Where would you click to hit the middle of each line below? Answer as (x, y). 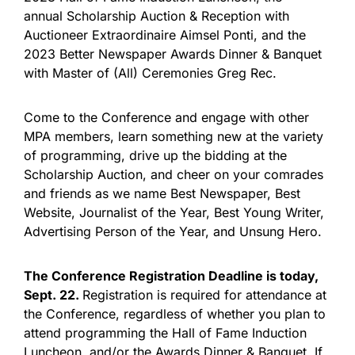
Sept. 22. (53, 295)
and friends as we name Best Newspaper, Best (162, 193)
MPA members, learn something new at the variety (174, 136)
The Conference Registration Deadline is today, (171, 276)
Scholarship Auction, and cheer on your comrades (174, 174)
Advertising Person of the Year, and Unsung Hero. (173, 231)
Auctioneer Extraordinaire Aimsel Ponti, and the (165, 35)
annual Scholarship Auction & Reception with (157, 16)
